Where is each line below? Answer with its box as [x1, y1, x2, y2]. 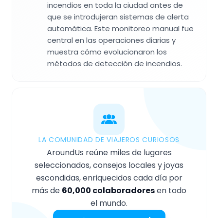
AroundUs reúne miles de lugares [46, 146, 172, 158]
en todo [155, 184, 186, 196]
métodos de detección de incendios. [47, 58, 182, 69]
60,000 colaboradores [62, 184, 155, 196]
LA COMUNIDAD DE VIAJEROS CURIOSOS [38, 134, 180, 145]
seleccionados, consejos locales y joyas [35, 159, 183, 171]
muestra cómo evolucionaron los [47, 46, 167, 57]
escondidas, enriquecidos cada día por [36, 172, 182, 183]
